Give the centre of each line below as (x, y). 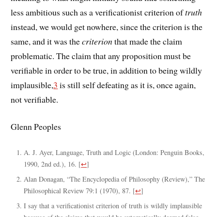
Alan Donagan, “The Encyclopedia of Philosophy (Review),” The (115, 179)
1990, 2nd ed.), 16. (50, 164)
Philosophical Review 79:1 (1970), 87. (77, 191)
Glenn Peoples (36, 127)
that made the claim (147, 41)
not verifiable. (35, 99)
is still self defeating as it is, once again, (127, 85)
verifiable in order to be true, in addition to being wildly (107, 70)
